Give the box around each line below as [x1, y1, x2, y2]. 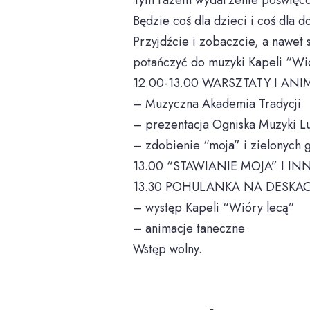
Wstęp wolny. [133, 240, 202, 258]
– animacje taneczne [133, 219, 245, 237]
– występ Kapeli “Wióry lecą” [133, 199, 295, 217]
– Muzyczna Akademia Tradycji [133, 95, 301, 113]
